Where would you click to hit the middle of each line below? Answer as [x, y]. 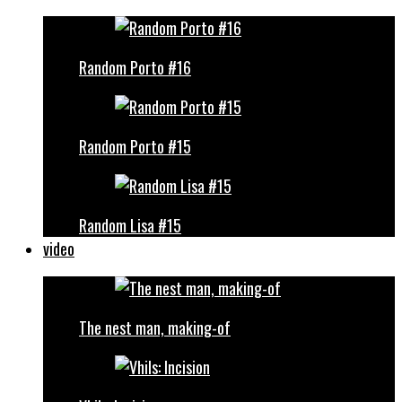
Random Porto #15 [135, 146]
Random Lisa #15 [130, 225]
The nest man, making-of [155, 328]
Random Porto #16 [135, 67]
